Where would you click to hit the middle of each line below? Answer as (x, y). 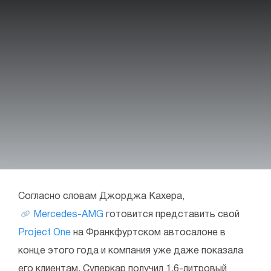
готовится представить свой (171, 215)
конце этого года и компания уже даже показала (131, 251)
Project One (44, 233)
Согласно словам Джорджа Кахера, (101, 197)
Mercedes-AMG (68, 215)
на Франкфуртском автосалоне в (148, 233)
